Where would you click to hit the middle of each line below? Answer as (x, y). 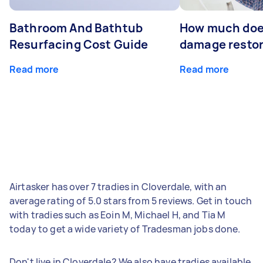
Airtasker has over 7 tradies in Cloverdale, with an (118, 186)
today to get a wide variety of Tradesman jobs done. (125, 229)
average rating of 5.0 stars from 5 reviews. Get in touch (131, 200)
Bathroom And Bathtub (76, 28)
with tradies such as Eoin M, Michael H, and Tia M (118, 215)
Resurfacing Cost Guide (79, 44)
